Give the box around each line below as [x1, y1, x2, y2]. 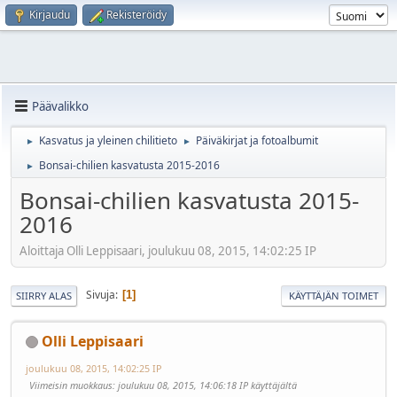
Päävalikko [32, 97, 89, 114]
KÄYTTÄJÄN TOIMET [289, 288, 378, 302]
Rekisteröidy [106, 7, 167, 22]
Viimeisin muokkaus [29, 378, 113, 392]
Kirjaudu [29, 7, 70, 22]
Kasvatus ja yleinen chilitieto [39, 133, 177, 148]
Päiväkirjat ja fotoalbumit [196, 133, 318, 148]
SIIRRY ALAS [16, 288, 72, 302]
